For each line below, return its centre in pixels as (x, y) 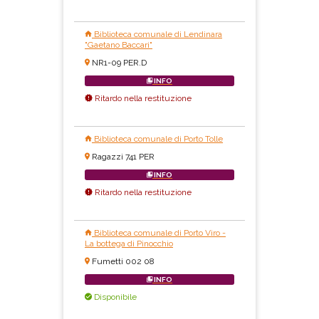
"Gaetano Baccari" (119, 45)
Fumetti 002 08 (123, 262)
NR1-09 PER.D (119, 63)
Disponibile (114, 297)
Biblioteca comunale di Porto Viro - (159, 233)
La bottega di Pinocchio (129, 244)
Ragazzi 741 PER (123, 157)
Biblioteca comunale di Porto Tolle (157, 139)
